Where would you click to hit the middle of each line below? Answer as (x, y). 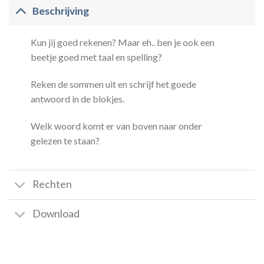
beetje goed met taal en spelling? (96, 57)
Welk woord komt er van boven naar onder (116, 126)
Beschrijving (61, 11)
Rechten (52, 184)
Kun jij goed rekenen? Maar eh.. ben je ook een (122, 42)
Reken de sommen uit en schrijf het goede (113, 84)
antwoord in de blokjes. (77, 99)
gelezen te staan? (65, 141)
